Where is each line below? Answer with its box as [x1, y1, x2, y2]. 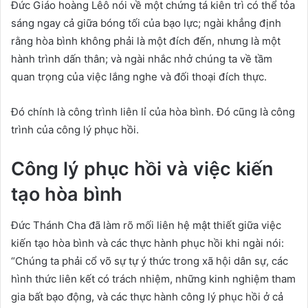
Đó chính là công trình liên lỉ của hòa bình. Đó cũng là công [11, 105, 295, 118]
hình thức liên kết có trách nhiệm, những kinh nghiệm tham [11, 272, 296, 285]
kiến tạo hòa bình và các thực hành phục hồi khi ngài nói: [11, 236, 284, 250]
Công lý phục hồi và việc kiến [11, 157, 273, 180]
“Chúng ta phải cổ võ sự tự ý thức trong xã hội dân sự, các [11, 254, 288, 267]
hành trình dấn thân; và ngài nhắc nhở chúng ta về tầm [11, 52, 272, 65]
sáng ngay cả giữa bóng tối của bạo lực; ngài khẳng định [11, 16, 281, 30]
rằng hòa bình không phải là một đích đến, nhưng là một [11, 34, 280, 47]
